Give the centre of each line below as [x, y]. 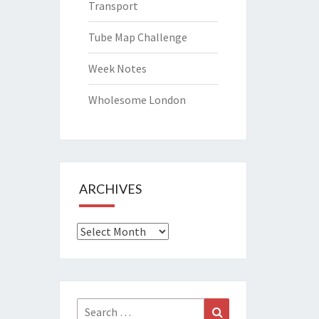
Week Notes [117, 68]
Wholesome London [137, 99]
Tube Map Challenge [137, 37]
